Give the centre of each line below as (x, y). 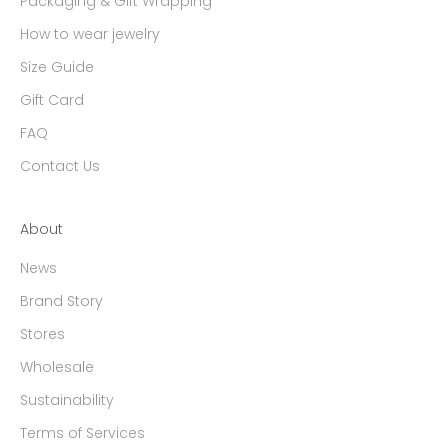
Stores (42, 333)
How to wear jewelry (90, 33)
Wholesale (57, 366)
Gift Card (52, 99)
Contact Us (60, 165)
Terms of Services (82, 432)
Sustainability (67, 399)
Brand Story (61, 300)
